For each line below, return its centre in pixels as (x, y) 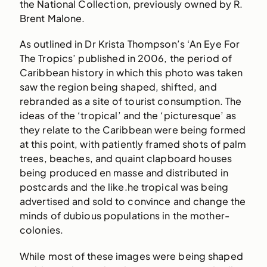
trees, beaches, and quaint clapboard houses (126, 159)
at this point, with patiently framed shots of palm (133, 144)
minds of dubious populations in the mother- (124, 216)
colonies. (41, 230)
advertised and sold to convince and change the (133, 201)
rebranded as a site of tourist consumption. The (131, 101)
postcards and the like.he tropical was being (124, 187)
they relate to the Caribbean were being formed (133, 130)
